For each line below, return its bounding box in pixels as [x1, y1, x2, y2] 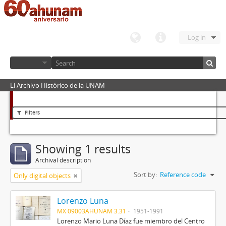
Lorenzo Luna [56, 195, 108, 206]
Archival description [35, 156, 91, 164]
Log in [188, 33, 206, 42]
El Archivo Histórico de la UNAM [10, 81, 105, 90]
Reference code [160, 170, 206, 179]
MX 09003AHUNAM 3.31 [56, 207, 126, 215]
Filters [23, 109, 40, 116]
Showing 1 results [35, 141, 131, 157]
